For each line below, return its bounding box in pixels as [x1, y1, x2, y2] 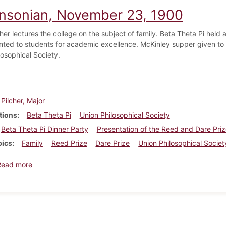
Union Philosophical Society [79, 110, 170, 119]
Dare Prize [95, 138, 130, 147]
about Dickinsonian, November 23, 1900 [32, 159, 165, 168]
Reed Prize [51, 138, 87, 147]
